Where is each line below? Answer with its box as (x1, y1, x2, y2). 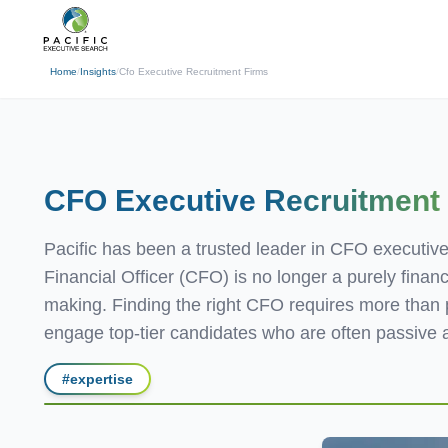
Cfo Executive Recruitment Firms (119, 65, 268, 77)
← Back (17, 11, 66, 27)
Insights (80, 65, 116, 77)
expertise (70, 371, 133, 387)
